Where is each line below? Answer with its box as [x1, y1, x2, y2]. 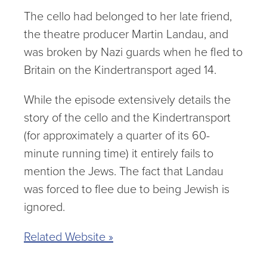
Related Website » [24, 228, 113, 246]
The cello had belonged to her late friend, [24, 7, 232, 25]
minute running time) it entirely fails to [24, 144, 213, 162]
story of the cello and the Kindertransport [24, 108, 231, 126]
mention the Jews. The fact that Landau [24, 162, 223, 180]
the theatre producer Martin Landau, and [24, 25, 228, 43]
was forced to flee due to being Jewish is [24, 180, 229, 198]
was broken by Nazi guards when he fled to [24, 43, 243, 61]
